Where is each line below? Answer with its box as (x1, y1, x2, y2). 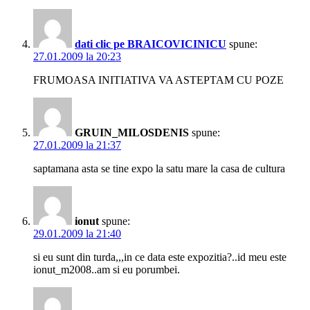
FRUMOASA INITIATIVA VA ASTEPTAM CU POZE (33, 74, 284, 86)
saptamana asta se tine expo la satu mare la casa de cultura (33, 163, 285, 175)
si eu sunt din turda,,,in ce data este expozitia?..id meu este (33, 251, 286, 264)
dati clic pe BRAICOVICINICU (75, 38, 226, 51)
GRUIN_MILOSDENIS (75, 127, 189, 139)
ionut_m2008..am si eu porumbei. (33, 264, 180, 276)
